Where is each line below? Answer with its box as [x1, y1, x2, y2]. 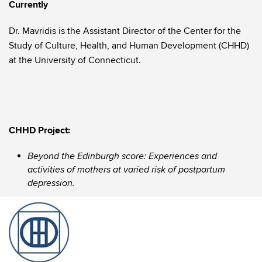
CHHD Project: [9, 125, 70, 136]
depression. [27, 178, 75, 189]
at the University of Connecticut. [9, 54, 141, 66]
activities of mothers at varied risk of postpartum [27, 164, 225, 175]
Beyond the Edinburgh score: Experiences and [27, 151, 217, 162]
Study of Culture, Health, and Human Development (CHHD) [9, 40, 249, 51]
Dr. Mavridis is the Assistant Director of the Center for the [9, 25, 241, 37]
